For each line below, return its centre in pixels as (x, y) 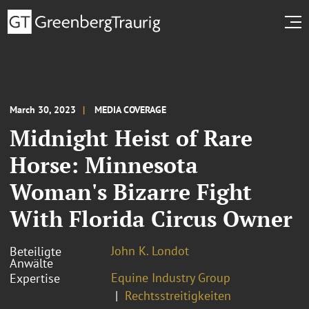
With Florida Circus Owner (151, 218)
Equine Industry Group (171, 277)
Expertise (35, 278)
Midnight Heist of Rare (131, 138)
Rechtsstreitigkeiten (178, 295)
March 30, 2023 (43, 109)
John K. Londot (150, 250)
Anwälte (31, 263)
